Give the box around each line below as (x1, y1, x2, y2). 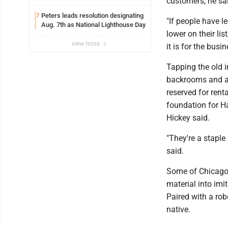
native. (166, 204, 190, 214)
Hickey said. (166, 112, 210, 123)
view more (72, 40, 101, 47)
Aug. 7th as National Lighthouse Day (41, 20, 146, 28)
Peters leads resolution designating (41, 11, 144, 19)
